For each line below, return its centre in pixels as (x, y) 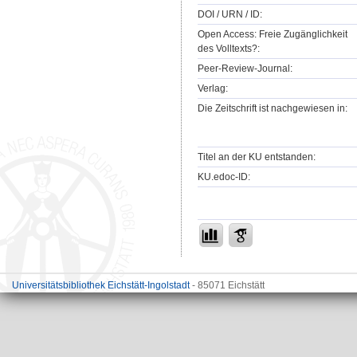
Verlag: (213, 88)
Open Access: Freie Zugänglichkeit (273, 34)
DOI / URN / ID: (230, 14)
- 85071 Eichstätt (227, 285)
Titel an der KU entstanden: (257, 157)
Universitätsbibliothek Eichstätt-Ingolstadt (101, 285)
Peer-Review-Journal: (245, 68)
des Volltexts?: (229, 48)
